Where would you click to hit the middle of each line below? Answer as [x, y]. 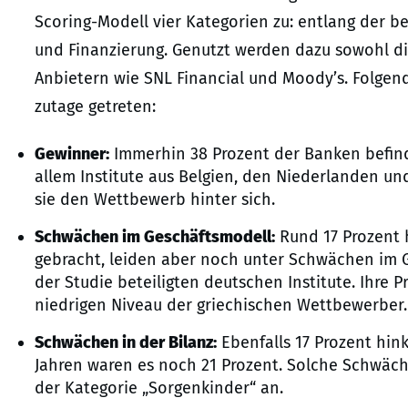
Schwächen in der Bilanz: [126, 343]
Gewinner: [72, 154]
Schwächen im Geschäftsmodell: [155, 237]
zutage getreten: [95, 107]
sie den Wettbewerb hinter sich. [155, 200]
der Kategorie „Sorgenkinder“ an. [159, 388]
